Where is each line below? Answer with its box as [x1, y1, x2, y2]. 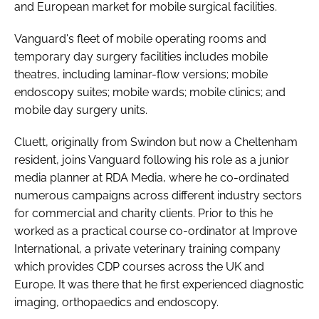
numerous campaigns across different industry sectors [14, 188, 302, 202]
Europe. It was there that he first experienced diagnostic [14, 277, 304, 291]
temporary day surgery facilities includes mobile [14, 49, 268, 63]
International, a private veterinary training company [14, 241, 281, 256]
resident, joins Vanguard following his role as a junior [14, 152, 289, 167]
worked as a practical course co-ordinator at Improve [14, 224, 297, 238]
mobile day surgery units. [14, 103, 147, 117]
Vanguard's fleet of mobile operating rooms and [14, 31, 266, 46]
